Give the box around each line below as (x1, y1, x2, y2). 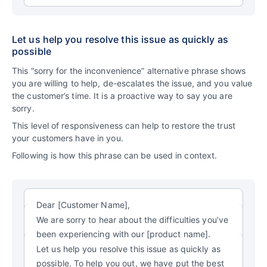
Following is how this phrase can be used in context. (12, 150, 218, 160)
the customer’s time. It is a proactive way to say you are (12, 90, 232, 101)
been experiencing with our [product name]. (36, 228, 211, 239)
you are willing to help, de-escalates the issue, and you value (12, 77, 253, 88)
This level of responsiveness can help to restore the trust (12, 120, 235, 131)
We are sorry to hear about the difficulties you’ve (36, 214, 229, 225)
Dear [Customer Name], (36, 199, 131, 210)
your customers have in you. (12, 132, 123, 143)
